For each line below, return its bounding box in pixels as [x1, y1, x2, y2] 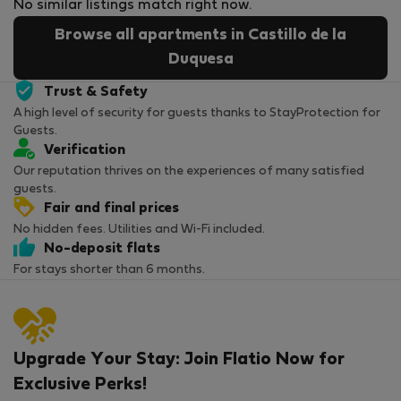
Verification [44, 144, 125, 158]
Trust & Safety [44, 86, 148, 99]
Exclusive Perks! [13, 377, 147, 394]
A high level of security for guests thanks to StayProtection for [13, 107, 380, 120]
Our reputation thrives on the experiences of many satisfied [13, 166, 364, 178]
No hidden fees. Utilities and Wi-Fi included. [13, 224, 265, 236]
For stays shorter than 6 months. [13, 264, 205, 277]
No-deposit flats [44, 243, 160, 256]
